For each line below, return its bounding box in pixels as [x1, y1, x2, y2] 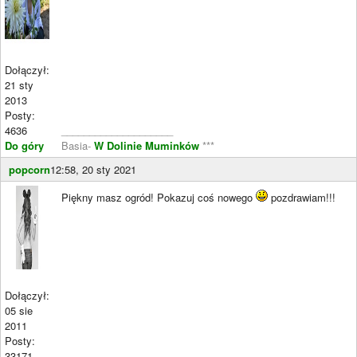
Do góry [5, 138, 44, 153]
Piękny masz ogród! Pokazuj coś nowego [61, 190, 256, 205]
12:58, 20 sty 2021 [50, 162, 136, 177]
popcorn [9, 162, 50, 177]
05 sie [5, 303, 33, 318]
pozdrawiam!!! [268, 190, 335, 205]
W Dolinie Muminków [94, 138, 199, 153]
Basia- [61, 138, 94, 153]
